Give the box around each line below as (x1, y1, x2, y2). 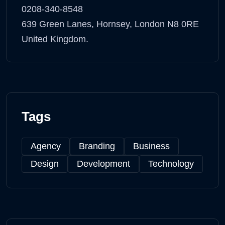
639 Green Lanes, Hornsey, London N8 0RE (22, 19, 199, 29)
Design (31, 158, 59, 169)
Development (77, 158, 130, 169)
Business (133, 141, 170, 151)
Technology (148, 158, 194, 169)
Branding (79, 141, 115, 151)
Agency (31, 141, 61, 151)
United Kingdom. (22, 34, 88, 44)
